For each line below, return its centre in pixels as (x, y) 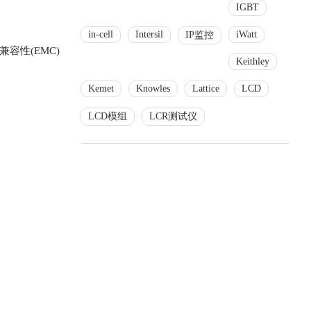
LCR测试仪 (173, 116)
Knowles (153, 89)
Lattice (206, 89)
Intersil (149, 34)
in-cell (101, 34)
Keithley (253, 61)
